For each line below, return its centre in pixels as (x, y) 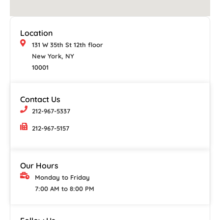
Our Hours (39, 166)
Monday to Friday (62, 178)
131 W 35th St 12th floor (67, 45)
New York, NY (53, 56)
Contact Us (40, 99)
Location (36, 33)
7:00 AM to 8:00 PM (64, 189)
